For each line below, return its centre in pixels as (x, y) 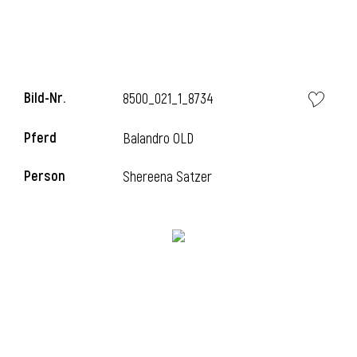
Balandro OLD (159, 139)
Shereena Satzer (168, 177)
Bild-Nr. (45, 98)
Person (45, 177)
